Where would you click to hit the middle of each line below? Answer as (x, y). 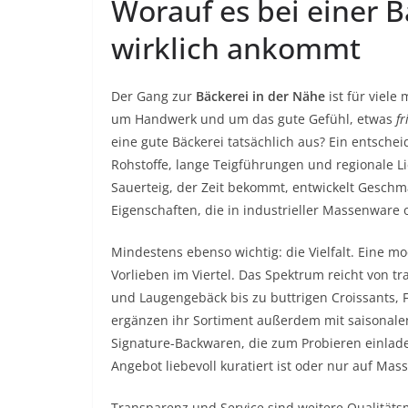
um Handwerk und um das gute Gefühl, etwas (254, 119)
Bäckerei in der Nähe (260, 96)
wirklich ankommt (236, 48)
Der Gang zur (153, 96)
